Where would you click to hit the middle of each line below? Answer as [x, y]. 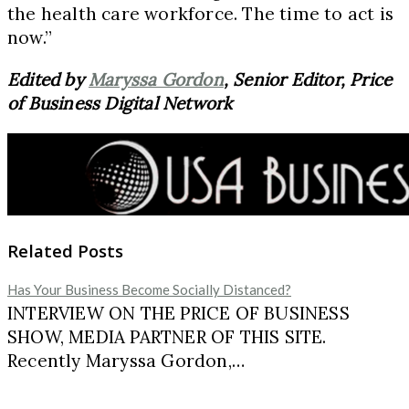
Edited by [48, 79]
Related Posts [65, 250]
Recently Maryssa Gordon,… [126, 361]
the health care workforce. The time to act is [201, 13]
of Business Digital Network [120, 103]
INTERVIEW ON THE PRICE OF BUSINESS [178, 314]
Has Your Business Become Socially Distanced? [149, 290]
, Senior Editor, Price [308, 79]
